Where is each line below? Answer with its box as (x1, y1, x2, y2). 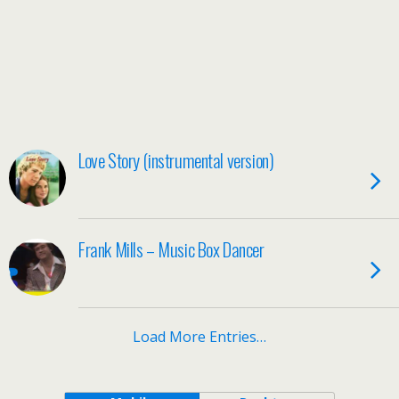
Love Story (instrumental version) (78, 146, 274, 174)
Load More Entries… (133, 327, 266, 346)
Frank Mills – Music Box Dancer (78, 235, 265, 263)
